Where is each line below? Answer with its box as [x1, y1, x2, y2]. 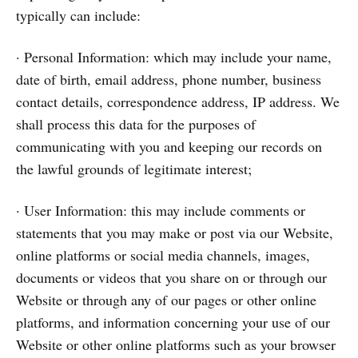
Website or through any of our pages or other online [16, 290, 316, 309]
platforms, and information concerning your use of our [16, 312, 330, 332]
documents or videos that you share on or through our [16, 268, 327, 287]
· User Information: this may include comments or [16, 201, 305, 220]
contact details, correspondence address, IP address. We [16, 92, 340, 111]
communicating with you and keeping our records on [16, 137, 322, 156]
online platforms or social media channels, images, [16, 245, 310, 265]
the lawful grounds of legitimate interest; [16, 159, 252, 178]
